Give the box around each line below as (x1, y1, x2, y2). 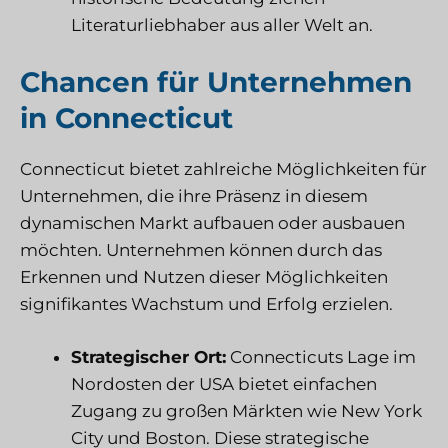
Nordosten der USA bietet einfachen (71, 373, 377, 394)
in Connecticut (20, 101, 233, 136)
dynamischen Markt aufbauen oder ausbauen (20, 213, 405, 234)
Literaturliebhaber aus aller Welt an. (71, 14, 373, 35)
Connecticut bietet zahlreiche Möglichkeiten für (20, 159, 427, 180)
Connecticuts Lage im (226, 346, 416, 367)
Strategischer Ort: (71, 346, 226, 367)
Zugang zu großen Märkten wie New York (71, 400, 422, 421)
